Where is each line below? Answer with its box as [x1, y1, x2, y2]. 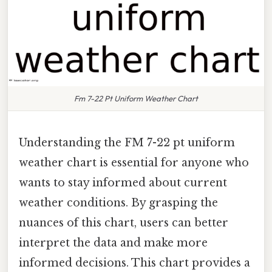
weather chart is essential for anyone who [19, 155, 249, 169]
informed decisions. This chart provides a [19, 256, 250, 270]
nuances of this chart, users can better [19, 216, 228, 229]
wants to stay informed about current [19, 175, 227, 189]
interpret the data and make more [19, 236, 208, 250]
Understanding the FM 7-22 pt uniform [19, 135, 235, 149]
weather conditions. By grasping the [19, 195, 218, 209]
